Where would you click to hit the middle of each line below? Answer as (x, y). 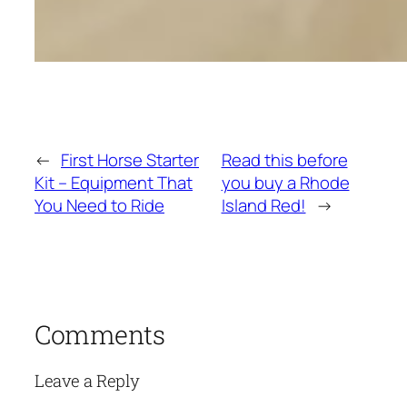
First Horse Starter (130, 160)
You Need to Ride (99, 206)
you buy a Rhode (285, 183)
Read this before (284, 160)
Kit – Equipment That (114, 183)
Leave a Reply (87, 381)
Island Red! (263, 206)
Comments (99, 334)
